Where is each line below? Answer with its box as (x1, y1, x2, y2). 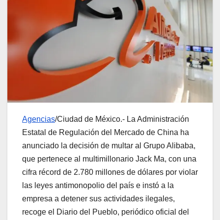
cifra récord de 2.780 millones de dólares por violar (22, 167, 198, 176)
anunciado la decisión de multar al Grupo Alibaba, (22, 141, 195, 150)
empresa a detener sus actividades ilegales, (22, 194, 175, 203)
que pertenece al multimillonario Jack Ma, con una (22, 154, 196, 163)
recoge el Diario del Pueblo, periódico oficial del (22, 207, 189, 216)
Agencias (22, 114, 55, 123)
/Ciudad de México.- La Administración (55, 114, 189, 123)
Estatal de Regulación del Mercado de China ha (22, 128, 189, 137)
